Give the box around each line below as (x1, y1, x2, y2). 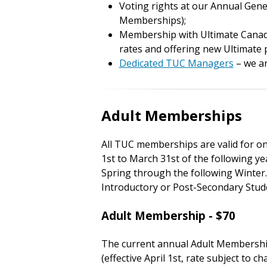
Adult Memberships (101, 105, 242, 125)
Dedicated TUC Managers (119, 57, 234, 70)
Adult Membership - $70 (101, 208, 235, 223)
